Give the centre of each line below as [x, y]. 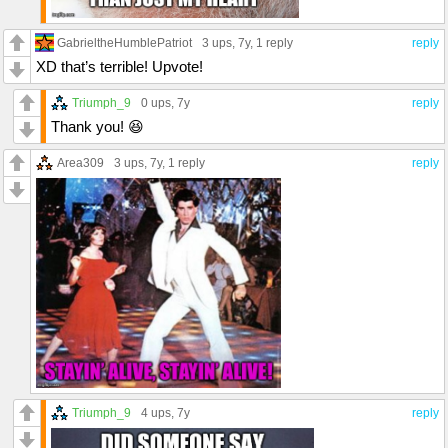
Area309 [80, 162]
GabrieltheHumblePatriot [124, 42]
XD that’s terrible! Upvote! [119, 66]
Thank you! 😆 [97, 126]
